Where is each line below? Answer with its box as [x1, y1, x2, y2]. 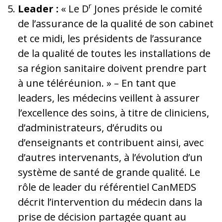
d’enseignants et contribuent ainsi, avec [18, 135, 204, 149]
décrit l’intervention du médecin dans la [18, 195, 202, 209]
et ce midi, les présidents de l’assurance [18, 31, 202, 45]
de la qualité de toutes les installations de [18, 46, 211, 60]
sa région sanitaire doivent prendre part [18, 61, 207, 75]
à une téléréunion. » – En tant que [18, 76, 176, 90]
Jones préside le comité [92, 1, 202, 15]
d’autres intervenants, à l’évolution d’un [18, 150, 203, 164]
